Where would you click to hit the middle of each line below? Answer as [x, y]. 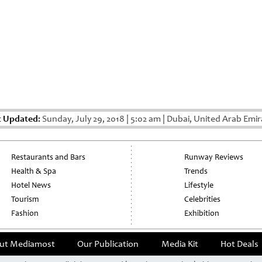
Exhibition [201, 213]
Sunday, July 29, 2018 [83, 119]
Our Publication [108, 244]
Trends [196, 171]
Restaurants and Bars [49, 157]
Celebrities [202, 199]
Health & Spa [34, 171]
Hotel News [31, 185]
